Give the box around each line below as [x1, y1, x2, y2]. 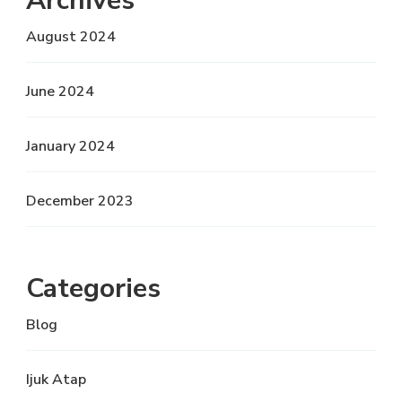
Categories [26, 269, 161, 307]
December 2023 [26, 190, 134, 211]
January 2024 [26, 135, 115, 156]
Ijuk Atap [26, 369, 86, 389]
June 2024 [26, 81, 94, 101]
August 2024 [26, 26, 116, 47]
